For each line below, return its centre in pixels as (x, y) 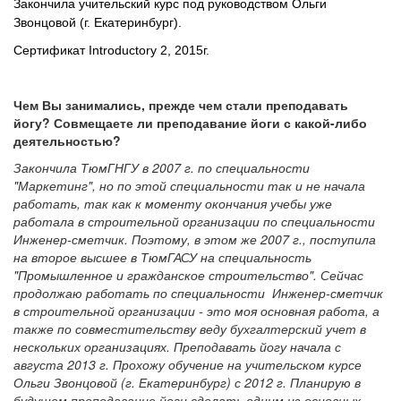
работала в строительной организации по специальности (194, 222)
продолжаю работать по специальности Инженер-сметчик (198, 293)
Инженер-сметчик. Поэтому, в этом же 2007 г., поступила (195, 239)
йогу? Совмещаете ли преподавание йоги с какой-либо (190, 123)
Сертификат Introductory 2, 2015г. (111, 51)
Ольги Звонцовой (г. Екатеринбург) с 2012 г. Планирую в (187, 383)
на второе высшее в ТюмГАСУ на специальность (162, 257)
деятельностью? (67, 141)
